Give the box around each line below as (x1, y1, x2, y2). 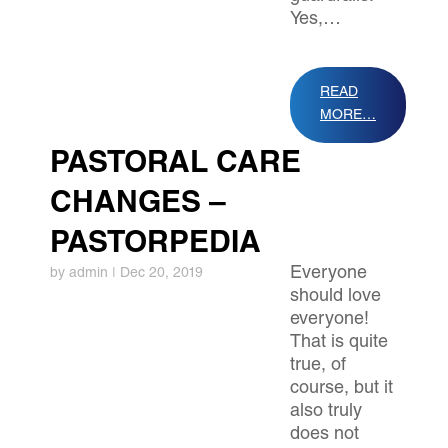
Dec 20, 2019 (120, 267, 203, 281)
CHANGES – (50, 190, 226, 220)
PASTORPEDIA (50, 230, 261, 260)
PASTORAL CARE (50, 150, 301, 180)
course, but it (290, 380, 393, 398)
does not (290, 426, 359, 444)
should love (290, 288, 381, 306)
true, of (290, 357, 346, 375)
